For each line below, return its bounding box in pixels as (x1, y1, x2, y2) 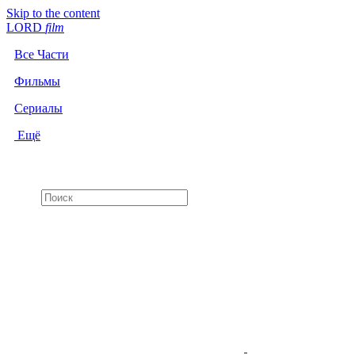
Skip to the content (6, 6, 100, 20)
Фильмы (14, 74, 60, 88)
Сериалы (14, 101, 63, 115)
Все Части (14, 48, 69, 61)
